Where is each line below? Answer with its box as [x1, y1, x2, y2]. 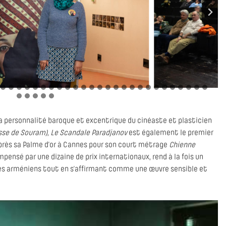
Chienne [169, 141, 195, 149]
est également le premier [127, 129, 213, 137]
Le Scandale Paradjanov [50, 129, 127, 137]
